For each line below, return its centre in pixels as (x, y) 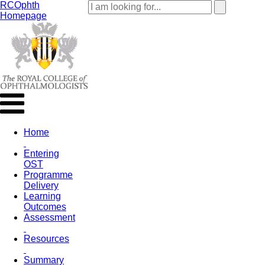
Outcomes (45, 206)
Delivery (41, 185)
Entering (41, 153)
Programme (48, 174)
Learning (42, 196)
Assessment (49, 217)
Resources (46, 238)
